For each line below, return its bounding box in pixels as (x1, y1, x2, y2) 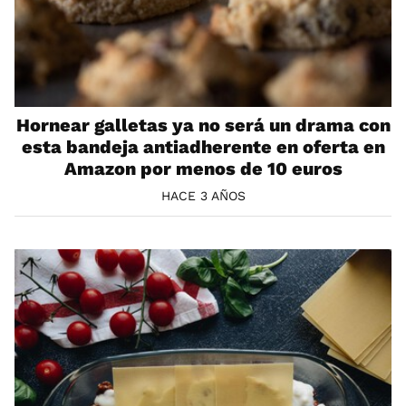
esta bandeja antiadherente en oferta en (21, 135, 385, 158)
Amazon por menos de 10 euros (63, 157, 343, 179)
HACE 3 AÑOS (160, 188, 246, 203)
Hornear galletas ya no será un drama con (15, 113, 391, 136)
